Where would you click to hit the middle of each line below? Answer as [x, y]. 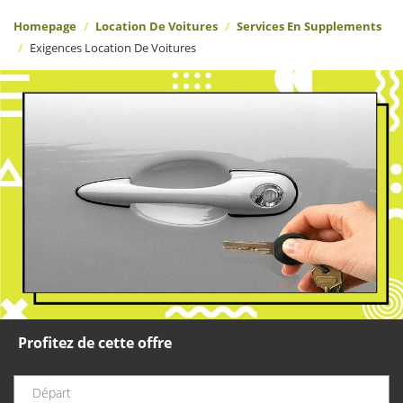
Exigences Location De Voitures [113, 48]
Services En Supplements [309, 26]
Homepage [45, 26]
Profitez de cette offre [95, 342]
